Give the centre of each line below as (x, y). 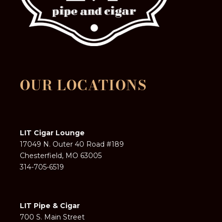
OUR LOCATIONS (83, 85)
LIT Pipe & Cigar (50, 206)
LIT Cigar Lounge (53, 133)
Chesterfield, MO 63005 (61, 156)
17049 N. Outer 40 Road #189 (72, 144)
